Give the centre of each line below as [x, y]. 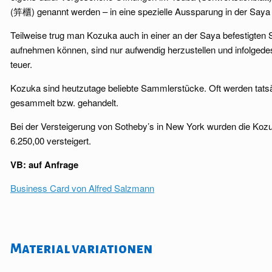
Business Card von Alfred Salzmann [82, 188]
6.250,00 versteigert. [51, 141]
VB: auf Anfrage [44, 165]
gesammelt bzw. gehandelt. [64, 102]
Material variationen [81, 249]
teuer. [21, 64]
